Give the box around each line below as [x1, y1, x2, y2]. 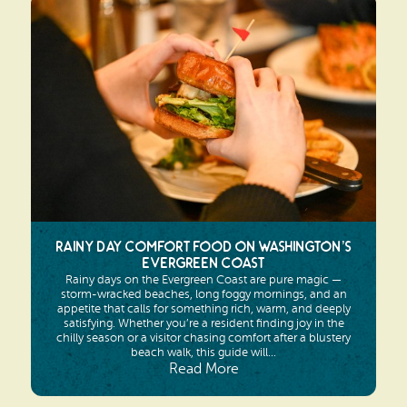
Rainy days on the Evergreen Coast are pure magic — [65, 273, 342, 287]
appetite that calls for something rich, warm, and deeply [56, 302, 351, 316]
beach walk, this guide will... [131, 345, 276, 360]
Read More [168, 361, 239, 378]
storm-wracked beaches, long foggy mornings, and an [60, 287, 347, 302]
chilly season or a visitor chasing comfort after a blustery [56, 331, 351, 345]
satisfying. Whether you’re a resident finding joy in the [63, 316, 344, 331]
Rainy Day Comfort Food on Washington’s [55, 239, 352, 257]
